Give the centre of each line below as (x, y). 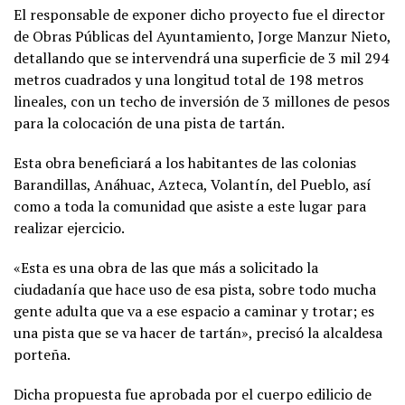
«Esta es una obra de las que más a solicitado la (166, 267)
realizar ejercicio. (69, 227)
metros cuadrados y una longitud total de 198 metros (188, 79)
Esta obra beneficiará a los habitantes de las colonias (185, 162)
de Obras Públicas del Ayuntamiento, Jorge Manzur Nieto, (202, 36)
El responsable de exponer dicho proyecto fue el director (199, 14)
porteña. (42, 354)
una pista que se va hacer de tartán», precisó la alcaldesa (198, 332)
